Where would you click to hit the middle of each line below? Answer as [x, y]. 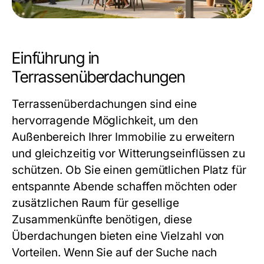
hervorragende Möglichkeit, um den [105, 121]
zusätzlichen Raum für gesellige [96, 203]
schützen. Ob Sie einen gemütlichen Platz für [129, 170]
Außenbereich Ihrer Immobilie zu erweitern [123, 137]
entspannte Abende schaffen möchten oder [125, 187]
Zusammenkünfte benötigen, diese [102, 220]
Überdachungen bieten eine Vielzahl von [118, 236]
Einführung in [56, 58]
